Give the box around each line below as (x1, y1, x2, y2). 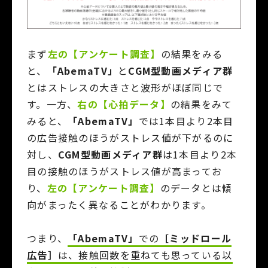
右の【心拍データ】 (77, 96, 170, 111)
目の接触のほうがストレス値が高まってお (27, 163, 223, 178)
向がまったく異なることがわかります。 (27, 197, 212, 212)
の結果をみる (160, 46, 223, 61)
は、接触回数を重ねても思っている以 (57, 247, 233, 262)
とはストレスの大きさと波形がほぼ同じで (27, 80, 224, 95)
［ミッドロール (159, 230, 232, 245)
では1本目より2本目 (138, 113, 234, 128)
